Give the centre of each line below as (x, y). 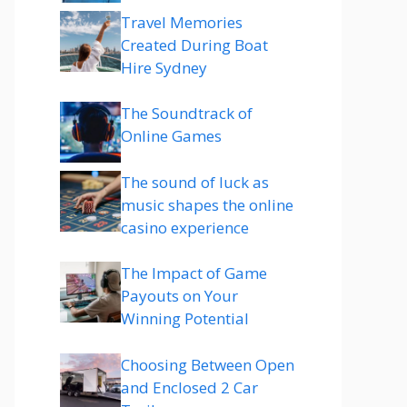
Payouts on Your (179, 296)
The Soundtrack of (187, 113)
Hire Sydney (164, 67)
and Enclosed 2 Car (189, 387)
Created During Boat (194, 45)
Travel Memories (182, 22)
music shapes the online (207, 204)
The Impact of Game (194, 273)
